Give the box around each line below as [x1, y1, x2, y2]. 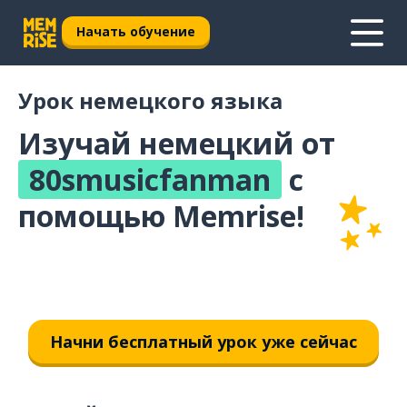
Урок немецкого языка [18, 85, 283, 115]
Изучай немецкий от [18, 124, 335, 163]
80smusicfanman [29, 160, 271, 199]
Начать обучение [76, 22, 195, 40]
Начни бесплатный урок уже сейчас [50, 330, 357, 352]
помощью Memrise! [18, 196, 304, 235]
